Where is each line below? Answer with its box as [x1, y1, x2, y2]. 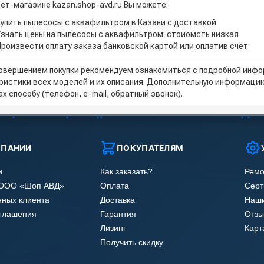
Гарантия [100, 210, 137, 219]
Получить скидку [100, 238, 164, 247]
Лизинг [100, 224, 127, 233]
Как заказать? [100, 167, 153, 176]
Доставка [100, 196, 136, 204]
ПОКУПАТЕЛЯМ [117, 143, 184, 153]
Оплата [100, 181, 130, 190]
